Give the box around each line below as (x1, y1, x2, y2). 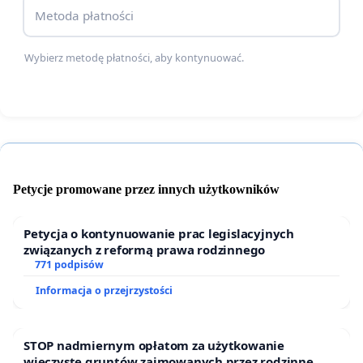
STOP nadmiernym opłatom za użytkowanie (23, 337, 285, 354)
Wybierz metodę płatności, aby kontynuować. (24, 50, 245, 66)
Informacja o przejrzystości (36, 284, 173, 298)
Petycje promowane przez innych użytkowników (13, 182, 280, 197)
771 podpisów (34, 258, 104, 272)
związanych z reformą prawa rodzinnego (23, 241, 266, 258)
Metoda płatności (35, 6, 135, 23)
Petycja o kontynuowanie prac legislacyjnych (23, 225, 294, 242)
